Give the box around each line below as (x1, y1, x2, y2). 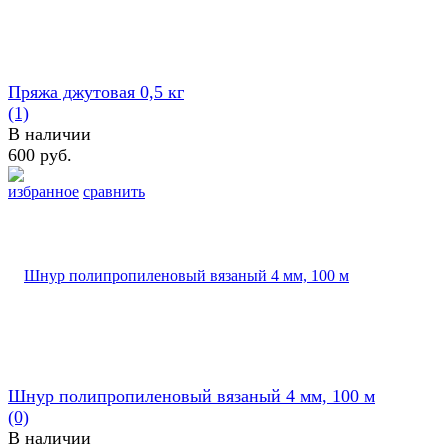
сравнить (83, 182, 145, 200)
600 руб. (8, 144, 72, 165)
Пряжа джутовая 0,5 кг (8, 81, 184, 102)
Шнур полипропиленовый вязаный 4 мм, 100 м (8, 385, 375, 406)
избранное (8, 182, 79, 200)
